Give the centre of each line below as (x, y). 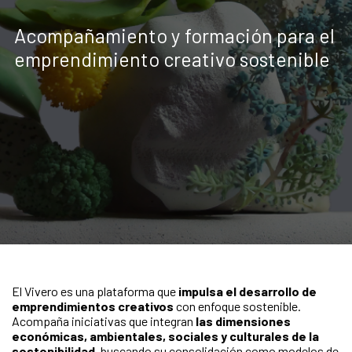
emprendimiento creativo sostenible (172, 59)
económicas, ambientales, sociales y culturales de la (165, 335)
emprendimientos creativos (93, 306)
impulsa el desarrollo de (247, 291)
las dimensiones (243, 321)
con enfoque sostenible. (237, 306)
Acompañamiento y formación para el (174, 35)
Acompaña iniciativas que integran (104, 321)
